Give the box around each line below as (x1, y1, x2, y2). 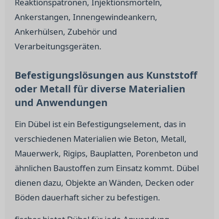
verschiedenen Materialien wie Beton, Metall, (15, 133, 187, 144)
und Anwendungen (15, 96, 108, 109)
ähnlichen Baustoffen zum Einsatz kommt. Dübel (15, 162, 199, 174)
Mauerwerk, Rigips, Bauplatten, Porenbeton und (15, 148, 198, 159)
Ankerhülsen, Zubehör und (15, 26, 117, 37)
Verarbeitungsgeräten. (15, 41, 102, 52)
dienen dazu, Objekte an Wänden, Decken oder (15, 177, 194, 188)
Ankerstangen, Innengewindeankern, (15, 11, 157, 22)
